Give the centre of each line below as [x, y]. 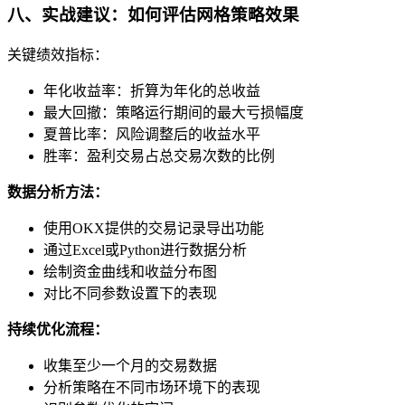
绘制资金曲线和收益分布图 [130, 271]
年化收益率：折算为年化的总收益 [152, 90]
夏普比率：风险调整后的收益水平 [152, 134]
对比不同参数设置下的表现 [130, 293]
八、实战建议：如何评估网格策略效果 [153, 14]
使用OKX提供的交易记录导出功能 [154, 228]
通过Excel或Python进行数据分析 [145, 250]
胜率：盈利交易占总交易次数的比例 [159, 155]
